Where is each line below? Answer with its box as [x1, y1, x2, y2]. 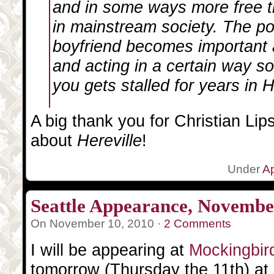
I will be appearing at [31, 240, 189, 259]
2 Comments [164, 217, 231, 230]
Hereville [77, 131, 142, 150]
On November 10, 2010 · [31, 217, 164, 230]
